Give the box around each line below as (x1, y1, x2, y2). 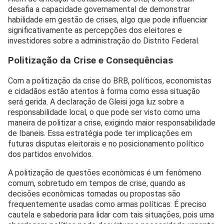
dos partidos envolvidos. (8, 149, 93, 159)
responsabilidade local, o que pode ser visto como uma (8, 107, 200, 117)
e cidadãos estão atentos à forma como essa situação (8, 86, 200, 96)
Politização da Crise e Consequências (8, 55, 173, 66)
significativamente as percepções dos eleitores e (8, 25, 182, 35)
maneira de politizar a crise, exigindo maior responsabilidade (8, 117, 215, 127)
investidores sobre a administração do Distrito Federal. (8, 36, 199, 46)
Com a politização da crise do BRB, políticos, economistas (8, 75, 211, 85)
